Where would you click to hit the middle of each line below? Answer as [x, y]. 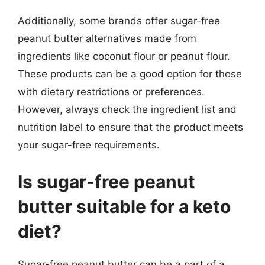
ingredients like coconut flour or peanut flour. [124, 56]
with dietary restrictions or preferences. [111, 92]
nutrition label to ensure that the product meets [130, 127]
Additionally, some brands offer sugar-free [119, 21]
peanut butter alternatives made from [107, 38]
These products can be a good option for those [130, 74]
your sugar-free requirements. [89, 145]
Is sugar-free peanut [106, 181]
